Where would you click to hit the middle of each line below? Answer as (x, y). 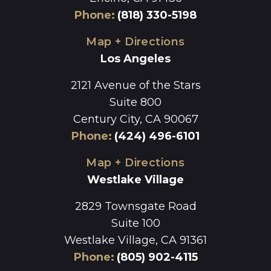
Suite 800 (135, 102)
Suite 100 (135, 223)
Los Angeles (135, 58)
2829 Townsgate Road (135, 206)
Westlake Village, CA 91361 (135, 240)
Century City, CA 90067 (135, 119)
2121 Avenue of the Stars (135, 85)
